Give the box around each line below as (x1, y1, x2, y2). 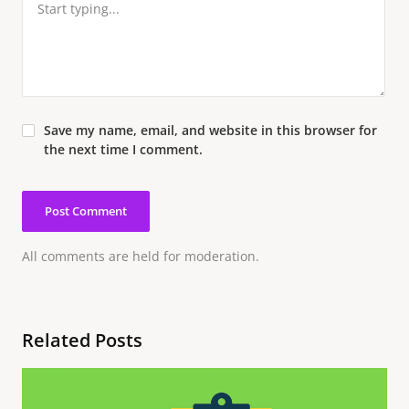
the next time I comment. (44, 141, 203, 158)
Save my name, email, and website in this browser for (44, 121, 377, 139)
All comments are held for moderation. (22, 247, 259, 265)
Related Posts (22, 328, 142, 352)
